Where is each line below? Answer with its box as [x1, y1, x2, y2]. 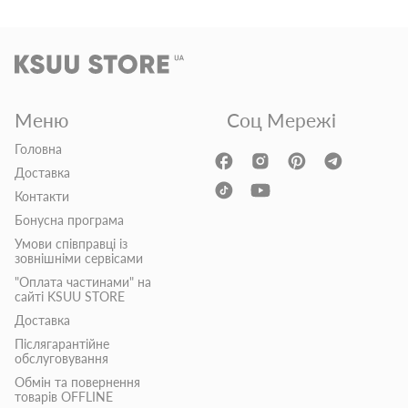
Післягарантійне [15, 335, 109, 352]
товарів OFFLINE [15, 388, 113, 404]
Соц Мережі [226, 107, 336, 131]
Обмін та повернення [15, 373, 140, 390]
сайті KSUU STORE [15, 288, 125, 304]
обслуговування [15, 350, 108, 366]
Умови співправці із [15, 235, 127, 251]
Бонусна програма [15, 211, 124, 228]
